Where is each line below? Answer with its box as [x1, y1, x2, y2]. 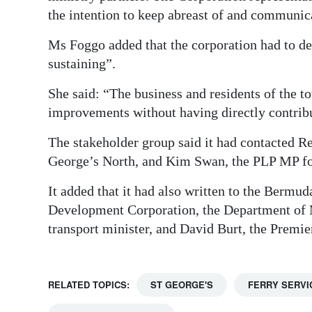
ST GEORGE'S [150, 278, 213, 292]
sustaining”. [48, 56, 116, 72]
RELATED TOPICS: [48, 278, 130, 292]
